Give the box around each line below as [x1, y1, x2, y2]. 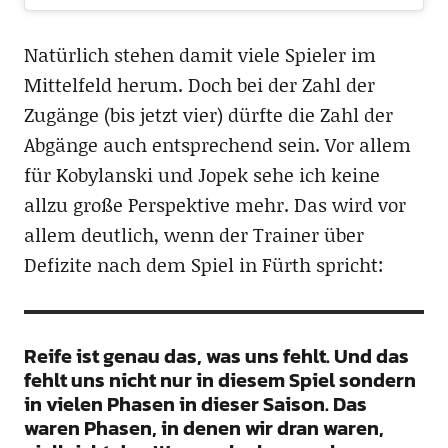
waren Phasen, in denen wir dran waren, [23, 413, 384, 444]
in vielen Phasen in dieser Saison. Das [23, 389, 367, 420]
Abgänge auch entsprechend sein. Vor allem [23, 131, 411, 159]
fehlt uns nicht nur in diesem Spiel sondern [23, 365, 416, 396]
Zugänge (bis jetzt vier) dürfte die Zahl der [23, 101, 393, 129]
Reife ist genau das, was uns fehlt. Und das [23, 341, 409, 372]
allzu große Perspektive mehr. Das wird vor [23, 191, 406, 219]
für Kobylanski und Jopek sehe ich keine [23, 161, 380, 189]
